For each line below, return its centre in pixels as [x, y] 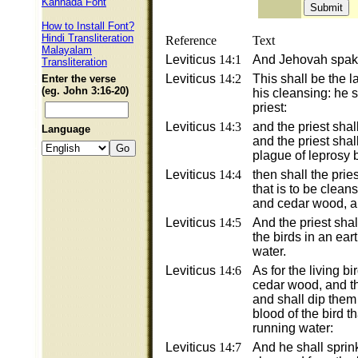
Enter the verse [79, 79]
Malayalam [67, 50]
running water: [293, 328]
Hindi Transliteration [88, 38]
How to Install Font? [88, 26]
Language [66, 129]
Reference [191, 40]
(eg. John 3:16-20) [85, 91]
